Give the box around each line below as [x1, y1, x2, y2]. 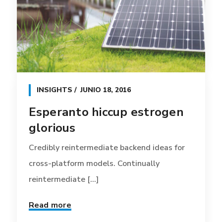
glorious [28, 119, 76, 136]
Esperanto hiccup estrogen [28, 104, 184, 120]
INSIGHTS [36, 85, 72, 95]
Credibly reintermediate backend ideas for [28, 142, 185, 153]
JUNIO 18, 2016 [80, 85, 131, 95]
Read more [28, 199, 71, 211]
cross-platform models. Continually [28, 158, 160, 169]
